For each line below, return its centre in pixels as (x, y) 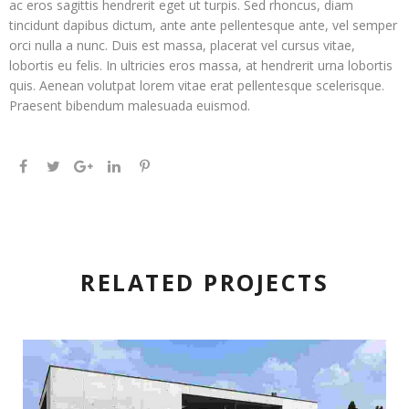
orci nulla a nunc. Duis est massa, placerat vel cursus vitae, (182, 45)
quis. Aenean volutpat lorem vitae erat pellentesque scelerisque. (197, 85)
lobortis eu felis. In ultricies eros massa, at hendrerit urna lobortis (201, 65)
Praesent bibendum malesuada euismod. (130, 105)
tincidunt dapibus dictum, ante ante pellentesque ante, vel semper (203, 25)
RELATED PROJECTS (204, 282)
